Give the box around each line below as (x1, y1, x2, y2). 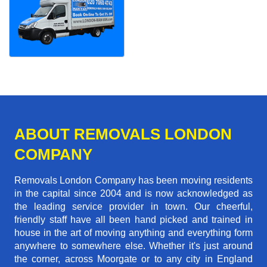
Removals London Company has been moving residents (14, 175, 253, 186)
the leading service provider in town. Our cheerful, (14, 201, 253, 212)
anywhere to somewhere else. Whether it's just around (14, 241, 253, 252)
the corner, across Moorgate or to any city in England (14, 254, 253, 265)
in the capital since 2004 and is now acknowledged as (14, 188, 253, 199)
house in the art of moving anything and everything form (14, 228, 253, 238)
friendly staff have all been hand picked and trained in (14, 215, 253, 225)
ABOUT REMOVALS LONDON (14, 125, 232, 144)
